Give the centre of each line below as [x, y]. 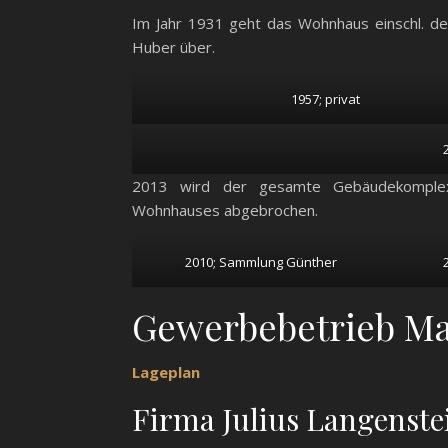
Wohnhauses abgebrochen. [225, 210]
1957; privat [325, 99]
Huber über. [173, 47]
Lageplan [166, 372]
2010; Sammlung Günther [260, 262]
